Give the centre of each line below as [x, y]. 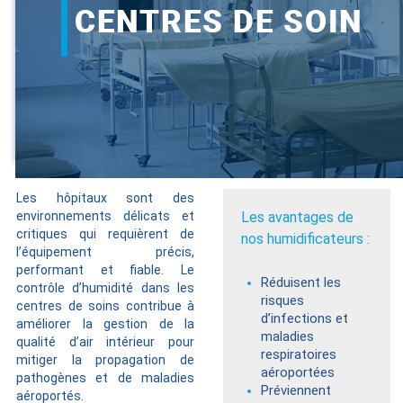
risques [282, 300]
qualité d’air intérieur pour [105, 341]
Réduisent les [301, 282]
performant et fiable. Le [105, 269]
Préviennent [296, 390]
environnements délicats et [105, 215]
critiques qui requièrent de [105, 233]
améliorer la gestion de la [105, 323]
